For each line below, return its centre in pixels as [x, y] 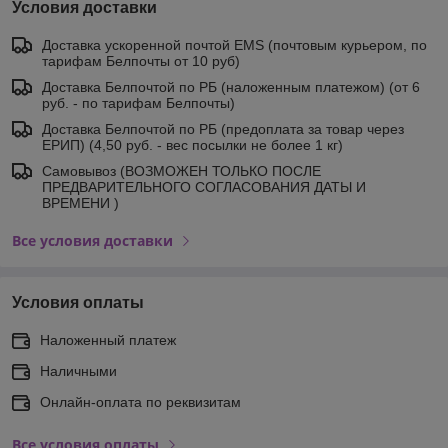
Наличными [78, 370]
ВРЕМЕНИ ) [80, 202]
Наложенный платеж [108, 339]
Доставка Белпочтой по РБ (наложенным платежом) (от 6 [231, 86]
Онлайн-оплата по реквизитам [140, 401]
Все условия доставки [92, 240]
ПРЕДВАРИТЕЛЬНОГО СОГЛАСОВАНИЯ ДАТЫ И [204, 186]
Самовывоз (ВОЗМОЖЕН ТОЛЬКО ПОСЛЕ [181, 170]
